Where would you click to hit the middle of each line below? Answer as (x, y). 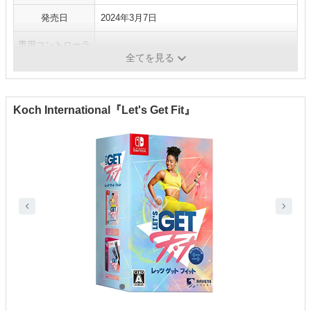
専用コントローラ (54, 45)
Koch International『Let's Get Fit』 (104, 110)
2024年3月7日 (129, 18)
